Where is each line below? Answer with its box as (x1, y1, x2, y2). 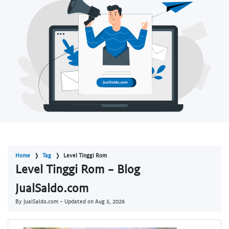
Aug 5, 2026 (95, 198, 125, 205)
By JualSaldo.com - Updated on (15, 198, 95, 205)
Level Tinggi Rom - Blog (15, 162, 140, 176)
